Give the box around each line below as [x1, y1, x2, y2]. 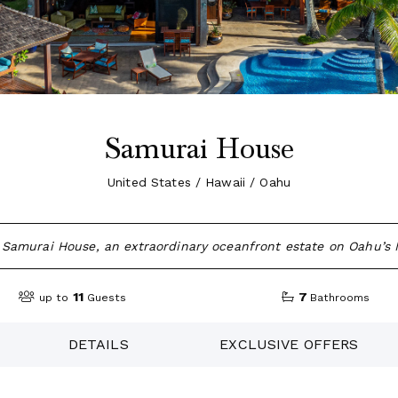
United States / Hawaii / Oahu [107, 175, 291, 190]
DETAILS [68, 335, 129, 353]
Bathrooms [310, 291, 370, 305]
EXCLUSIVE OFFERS [219, 335, 359, 353]
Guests [86, 291, 126, 305]
